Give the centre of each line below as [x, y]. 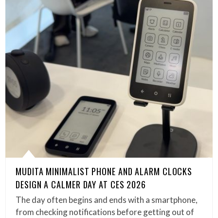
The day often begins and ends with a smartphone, [107, 200]
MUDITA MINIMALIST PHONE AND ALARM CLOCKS [104, 172]
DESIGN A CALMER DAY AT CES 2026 [81, 185]
